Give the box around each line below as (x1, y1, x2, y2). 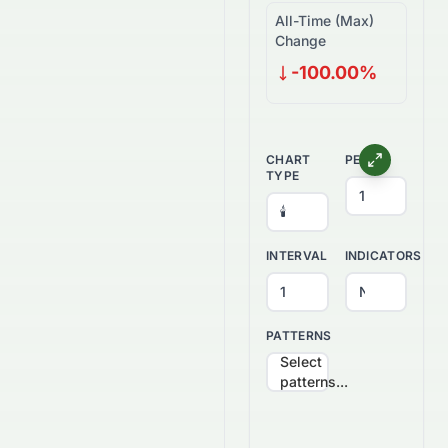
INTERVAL (266, 248, 328, 263)
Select (280, 353, 322, 370)
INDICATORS (344, 248, 422, 263)
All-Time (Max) (275, 12, 374, 29)
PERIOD (344, 152, 391, 167)
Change (275, 32, 326, 49)
